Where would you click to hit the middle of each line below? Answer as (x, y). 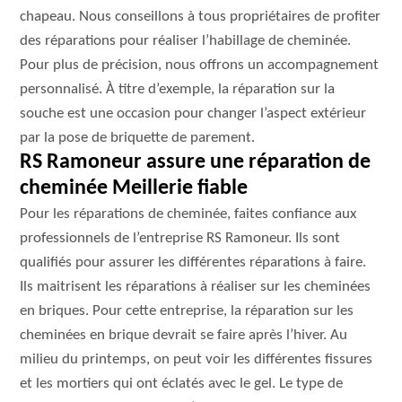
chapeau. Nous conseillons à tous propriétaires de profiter (201, 17)
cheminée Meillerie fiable (134, 188)
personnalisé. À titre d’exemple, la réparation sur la (178, 89)
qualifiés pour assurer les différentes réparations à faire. (193, 262)
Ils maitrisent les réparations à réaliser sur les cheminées (196, 287)
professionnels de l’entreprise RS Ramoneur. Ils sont (180, 238)
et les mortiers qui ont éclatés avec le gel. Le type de (182, 384)
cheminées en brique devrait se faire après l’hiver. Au (184, 335)
